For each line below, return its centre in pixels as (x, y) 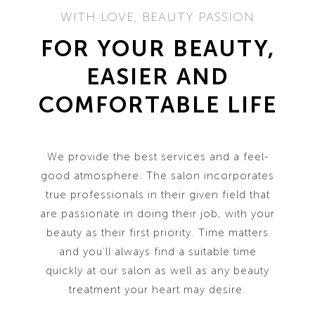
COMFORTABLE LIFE (157, 105)
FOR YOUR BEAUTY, (157, 49)
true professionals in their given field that (157, 195)
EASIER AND (157, 77)
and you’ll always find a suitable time (157, 252)
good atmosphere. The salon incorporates (157, 176)
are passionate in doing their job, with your (157, 214)
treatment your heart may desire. (157, 290)
